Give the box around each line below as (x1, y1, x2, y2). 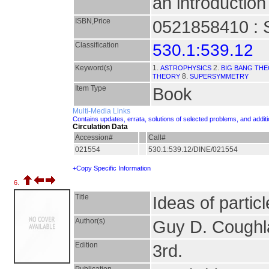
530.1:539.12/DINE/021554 (148, 145, 240, 154)
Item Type (75, 84, 106, 92)
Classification (75, 41, 119, 49)
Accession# (75, 133, 113, 142)
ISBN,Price (75, 17, 110, 25)
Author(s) (75, 217, 105, 225)
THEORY (153, 73, 180, 80)
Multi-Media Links (73, 107, 130, 115)
